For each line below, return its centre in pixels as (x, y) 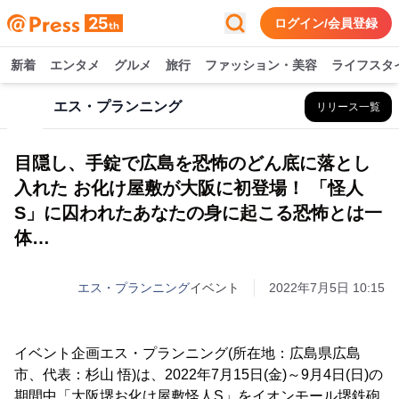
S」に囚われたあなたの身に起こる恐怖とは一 (198, 213)
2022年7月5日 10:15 (327, 288)
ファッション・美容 (261, 65)
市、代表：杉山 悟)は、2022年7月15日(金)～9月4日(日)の (199, 375)
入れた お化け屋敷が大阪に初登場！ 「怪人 (189, 188)
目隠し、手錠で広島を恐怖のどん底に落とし (192, 163)
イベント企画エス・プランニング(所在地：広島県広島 (187, 353)
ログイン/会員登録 (326, 23)
